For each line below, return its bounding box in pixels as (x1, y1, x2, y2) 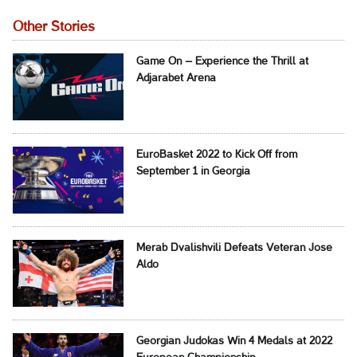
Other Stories (13, 21, 95, 34)
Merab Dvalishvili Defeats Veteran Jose (135, 243, 332, 254)
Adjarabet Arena (135, 73, 216, 84)
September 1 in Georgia (135, 167, 250, 178)
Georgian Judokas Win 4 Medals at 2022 (135, 336, 332, 347)
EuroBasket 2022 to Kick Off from (135, 150, 297, 161)
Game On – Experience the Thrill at (135, 57, 308, 68)
